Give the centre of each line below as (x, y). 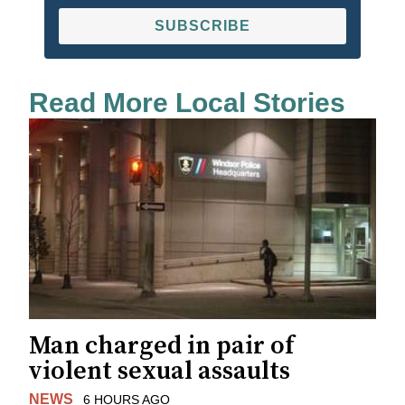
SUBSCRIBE (202, 26)
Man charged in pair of (161, 346)
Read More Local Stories (187, 103)
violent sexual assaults (160, 372)
